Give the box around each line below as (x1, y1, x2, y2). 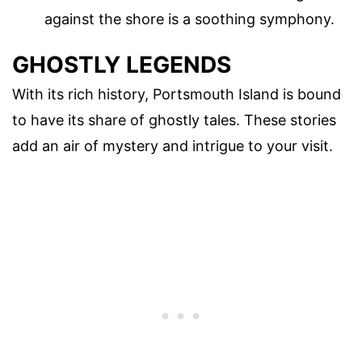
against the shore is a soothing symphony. (44, 11, 335, 28)
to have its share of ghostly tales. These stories (12, 111, 336, 128)
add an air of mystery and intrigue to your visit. (12, 137, 333, 154)
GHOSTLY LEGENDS (12, 50, 231, 78)
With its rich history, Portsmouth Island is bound (12, 85, 341, 103)
